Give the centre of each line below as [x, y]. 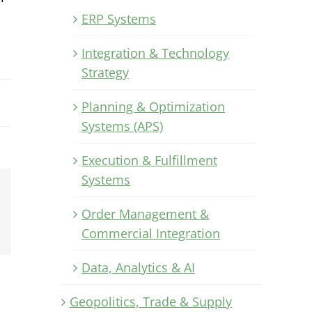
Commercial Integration [151, 233]
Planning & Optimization [153, 106]
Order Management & [145, 213]
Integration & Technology [155, 53]
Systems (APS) [122, 126]
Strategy [105, 72]
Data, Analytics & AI [138, 267]
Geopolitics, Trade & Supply [151, 301]
